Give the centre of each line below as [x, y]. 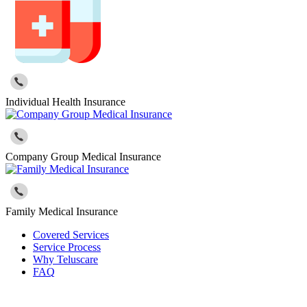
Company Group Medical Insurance [83, 157]
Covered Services [71, 235]
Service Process [67, 247]
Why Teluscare [65, 260]
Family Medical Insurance [62, 212]
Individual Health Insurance [65, 102]
